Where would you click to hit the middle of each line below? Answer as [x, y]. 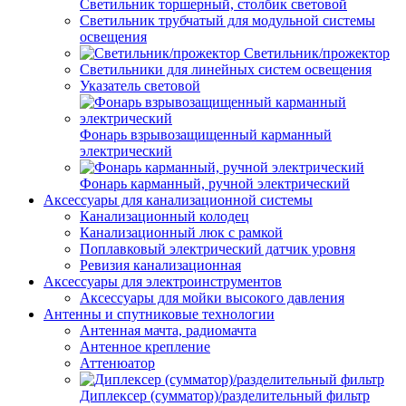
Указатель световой [140, 86]
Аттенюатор [117, 363]
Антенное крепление [145, 347]
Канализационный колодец [164, 216]
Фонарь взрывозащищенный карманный [206, 135]
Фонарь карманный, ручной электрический [215, 184]
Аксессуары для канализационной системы [178, 200]
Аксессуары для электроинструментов [163, 281]
